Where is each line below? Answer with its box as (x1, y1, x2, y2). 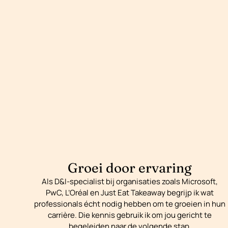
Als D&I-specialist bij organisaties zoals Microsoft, (42, 176, 218, 187)
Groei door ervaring (68, 160, 192, 177)
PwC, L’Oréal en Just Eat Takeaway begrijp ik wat (46, 187, 214, 198)
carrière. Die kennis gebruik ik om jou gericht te (48, 210, 212, 221)
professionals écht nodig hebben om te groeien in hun (34, 198, 226, 210)
